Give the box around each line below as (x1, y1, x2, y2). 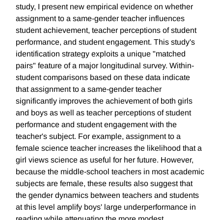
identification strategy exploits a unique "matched (16, 50, 186, 58)
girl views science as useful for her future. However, (16, 156, 193, 165)
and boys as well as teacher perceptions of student (16, 109, 191, 117)
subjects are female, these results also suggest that (16, 179, 192, 188)
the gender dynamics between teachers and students (16, 191, 199, 200)
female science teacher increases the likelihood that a (16, 144, 202, 153)
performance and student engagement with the (16, 120, 177, 129)
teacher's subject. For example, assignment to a (16, 132, 181, 141)
